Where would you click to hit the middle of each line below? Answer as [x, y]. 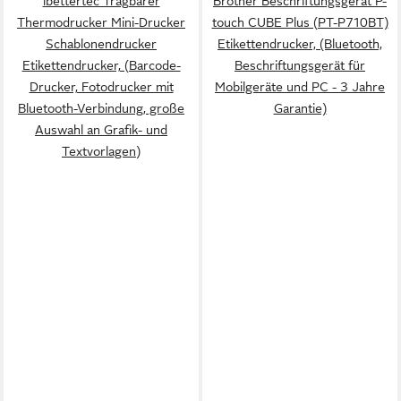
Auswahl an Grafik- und [101, 130]
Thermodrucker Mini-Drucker [101, 22]
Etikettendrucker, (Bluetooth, [300, 44]
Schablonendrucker [101, 44]
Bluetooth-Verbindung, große [101, 108]
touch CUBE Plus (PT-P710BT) [300, 22]
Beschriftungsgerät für [300, 65]
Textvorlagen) [101, 151]
